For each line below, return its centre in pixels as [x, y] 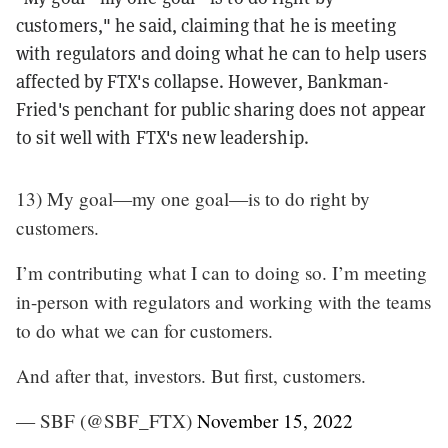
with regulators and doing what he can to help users [222, 53]
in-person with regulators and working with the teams [223, 301]
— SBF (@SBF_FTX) [106, 420]
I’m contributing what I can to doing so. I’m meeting [221, 272]
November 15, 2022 [275, 420]
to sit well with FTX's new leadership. [162, 137]
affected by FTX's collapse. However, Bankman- [203, 81]
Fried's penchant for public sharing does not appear [221, 109]
